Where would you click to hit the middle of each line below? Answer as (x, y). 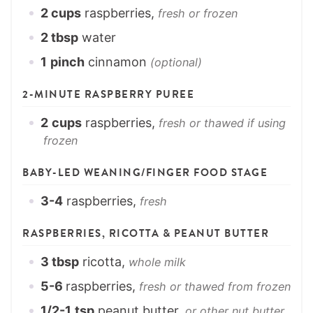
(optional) (176, 63)
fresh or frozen (198, 14)
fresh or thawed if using (222, 123)
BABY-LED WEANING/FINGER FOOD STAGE (145, 173)
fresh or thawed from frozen (215, 287)
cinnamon (119, 62)
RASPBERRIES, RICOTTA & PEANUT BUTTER (146, 234)
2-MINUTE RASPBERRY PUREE (108, 95)
